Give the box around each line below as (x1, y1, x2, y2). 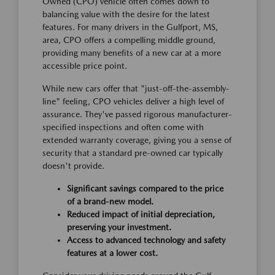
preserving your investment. (67, 222, 171, 233)
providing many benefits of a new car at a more (42, 48, 221, 58)
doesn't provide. (42, 161, 104, 171)
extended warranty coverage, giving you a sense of (42, 135, 231, 145)
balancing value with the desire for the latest (42, 9, 210, 20)
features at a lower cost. (67, 248, 158, 258)
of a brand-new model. (67, 196, 153, 207)
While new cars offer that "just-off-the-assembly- (42, 83, 230, 94)
